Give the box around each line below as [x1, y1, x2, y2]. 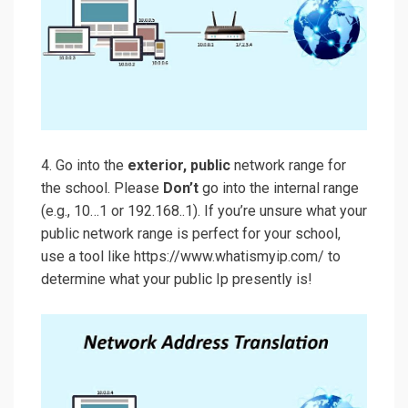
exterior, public [124, 157, 230, 175]
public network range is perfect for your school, [41, 225, 341, 243]
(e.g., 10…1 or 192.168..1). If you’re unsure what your [41, 202, 367, 220]
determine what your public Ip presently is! [41, 270, 312, 289]
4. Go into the [41, 157, 124, 175]
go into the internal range [199, 179, 359, 198]
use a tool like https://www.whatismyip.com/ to [41, 248, 341, 266]
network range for [230, 157, 346, 175]
